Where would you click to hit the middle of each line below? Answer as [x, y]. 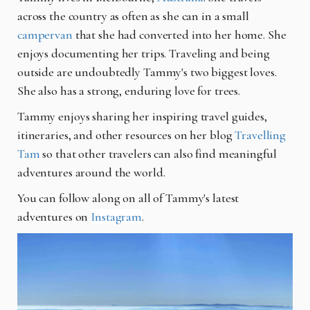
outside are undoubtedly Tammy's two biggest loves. [147, 72]
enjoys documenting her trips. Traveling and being [144, 54]
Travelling [261, 135]
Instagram [117, 217]
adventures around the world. [93, 173]
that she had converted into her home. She [179, 35]
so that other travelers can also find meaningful [158, 154]
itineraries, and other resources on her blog [126, 135]
